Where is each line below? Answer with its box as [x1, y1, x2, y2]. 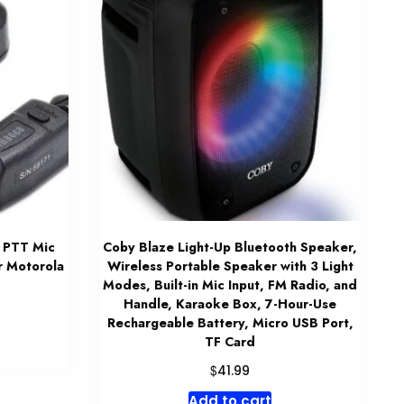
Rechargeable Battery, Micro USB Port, [106, 313, 353, 332]
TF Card [205, 332, 256, 351]
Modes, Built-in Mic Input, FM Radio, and [103, 275, 358, 294]
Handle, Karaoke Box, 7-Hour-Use [124, 294, 337, 313]
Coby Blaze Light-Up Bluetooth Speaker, [103, 237, 358, 256]
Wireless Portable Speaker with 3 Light [106, 256, 353, 275]
